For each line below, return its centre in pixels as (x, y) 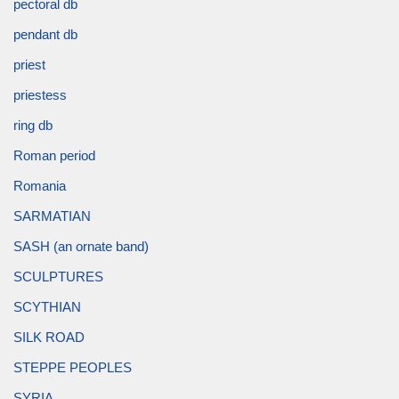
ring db (33, 125)
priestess (40, 94)
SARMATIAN (52, 216)
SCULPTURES (58, 276)
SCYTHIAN (47, 306)
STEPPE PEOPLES (73, 367)
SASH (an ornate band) (81, 246)
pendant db (45, 34)
